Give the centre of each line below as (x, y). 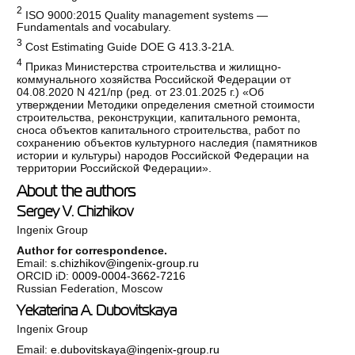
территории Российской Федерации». (115, 168)
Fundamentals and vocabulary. (94, 27)
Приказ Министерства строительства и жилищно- (152, 66)
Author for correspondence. (92, 250)
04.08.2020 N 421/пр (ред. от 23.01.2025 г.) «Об (141, 92)
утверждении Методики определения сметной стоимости (166, 104)
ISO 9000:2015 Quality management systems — (145, 15)
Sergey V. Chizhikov (75, 211)
